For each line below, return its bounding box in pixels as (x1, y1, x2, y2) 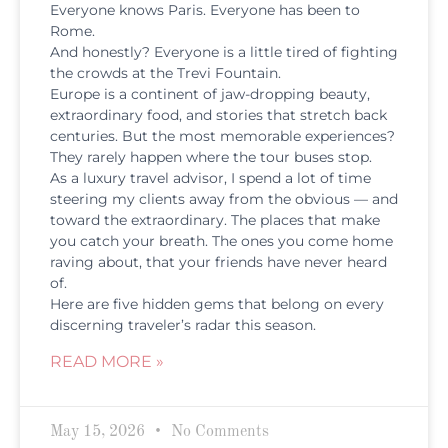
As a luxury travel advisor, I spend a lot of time (50, 168, 371, 187)
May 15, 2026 (50, 423, 149, 440)
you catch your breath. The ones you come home (50, 231, 393, 250)
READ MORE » (50, 351, 164, 371)
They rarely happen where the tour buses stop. (50, 147, 372, 166)
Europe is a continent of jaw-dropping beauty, (50, 84, 370, 103)
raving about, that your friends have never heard (50, 252, 387, 271)
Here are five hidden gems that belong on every (50, 294, 384, 313)
